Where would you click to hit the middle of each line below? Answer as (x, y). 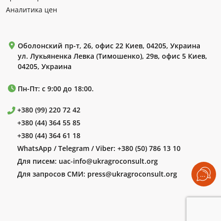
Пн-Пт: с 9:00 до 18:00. (56, 89)
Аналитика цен (32, 10)
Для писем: (37, 161)
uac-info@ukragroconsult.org (108, 161)
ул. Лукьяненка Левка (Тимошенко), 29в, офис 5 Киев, (112, 56)
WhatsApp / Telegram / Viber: (66, 148)
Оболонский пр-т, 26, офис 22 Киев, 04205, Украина (109, 46)
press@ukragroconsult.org (132, 174)
